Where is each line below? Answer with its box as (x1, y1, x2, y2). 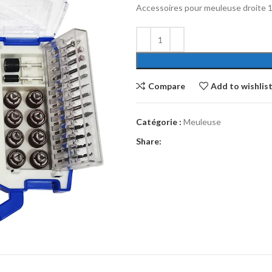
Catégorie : (136, 117, 182, 127)
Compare (148, 80, 185, 91)
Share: (136, 136, 161, 146)
